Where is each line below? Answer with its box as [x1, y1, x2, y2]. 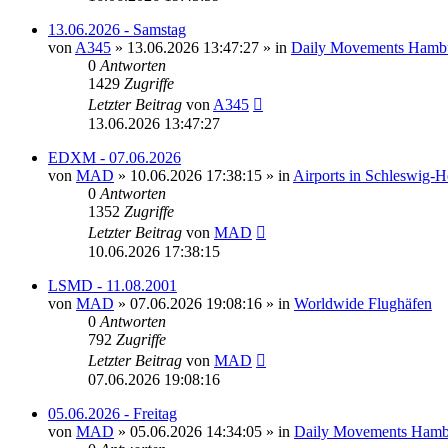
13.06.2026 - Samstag [48, 20, 186, 38]
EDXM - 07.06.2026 [48, 148, 181, 166]
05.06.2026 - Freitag [48, 404, 177, 422]
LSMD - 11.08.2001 [48, 276, 177, 294]
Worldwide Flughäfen [294, 294, 432, 312]
